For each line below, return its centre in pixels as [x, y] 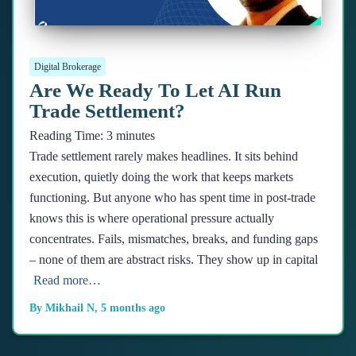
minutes [135, 135]
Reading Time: [68, 135]
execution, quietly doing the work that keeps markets [161, 177]
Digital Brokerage [68, 67]
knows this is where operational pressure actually [152, 218]
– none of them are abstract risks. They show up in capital [174, 259]
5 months [123, 308]
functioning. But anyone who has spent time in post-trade [172, 197]
